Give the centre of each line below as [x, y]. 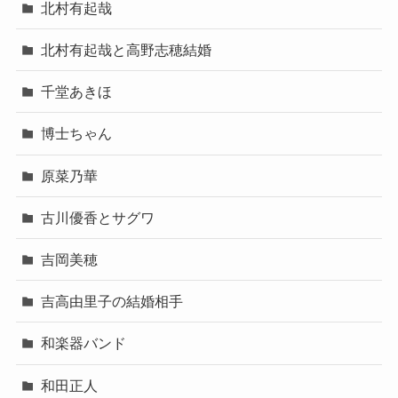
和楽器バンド [84, 343]
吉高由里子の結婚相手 [112, 302]
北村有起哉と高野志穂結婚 [127, 50]
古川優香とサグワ [98, 217]
